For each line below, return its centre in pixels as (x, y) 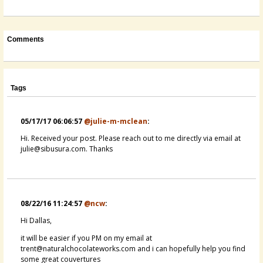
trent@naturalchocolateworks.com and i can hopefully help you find (133, 248)
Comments (26, 39)
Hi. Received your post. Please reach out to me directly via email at (131, 138)
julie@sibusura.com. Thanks (67, 149)
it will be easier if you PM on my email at (86, 238)
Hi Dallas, (36, 220)
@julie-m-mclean (116, 121)
